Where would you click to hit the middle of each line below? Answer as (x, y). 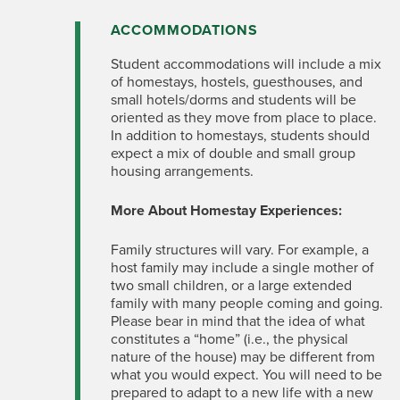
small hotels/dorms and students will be (233, 100)
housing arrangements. (182, 171)
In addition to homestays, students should (240, 136)
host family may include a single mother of (242, 268)
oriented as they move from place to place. (243, 118)
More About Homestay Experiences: (226, 211)
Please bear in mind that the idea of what (237, 321)
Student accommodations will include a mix (246, 64)
